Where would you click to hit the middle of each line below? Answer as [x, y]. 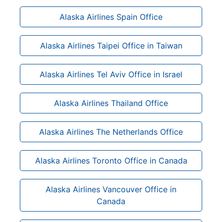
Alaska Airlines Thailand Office [111, 103]
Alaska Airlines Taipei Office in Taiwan [111, 45]
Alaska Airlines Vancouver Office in [111, 189]
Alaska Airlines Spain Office [111, 17]
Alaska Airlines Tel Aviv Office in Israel [111, 74]
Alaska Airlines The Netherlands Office [111, 132]
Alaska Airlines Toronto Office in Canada [111, 160]
